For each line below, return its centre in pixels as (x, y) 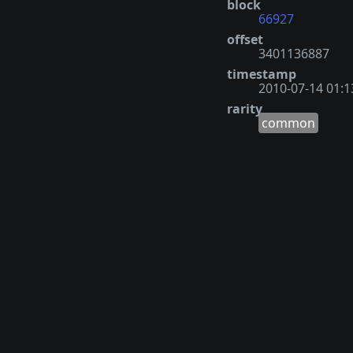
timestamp (262, 74)
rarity (245, 108)
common (288, 123)
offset (245, 39)
